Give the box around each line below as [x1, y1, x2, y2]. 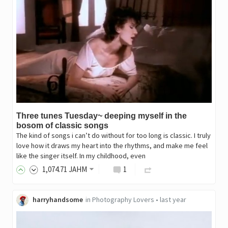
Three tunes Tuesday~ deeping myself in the [16, 111, 187, 120]
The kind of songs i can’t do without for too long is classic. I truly [16, 130, 211, 140]
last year [159, 194, 186, 204]
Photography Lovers [92, 194, 154, 204]
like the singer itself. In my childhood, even [16, 151, 146, 160]
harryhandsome [32, 194, 83, 204]
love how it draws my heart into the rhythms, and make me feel [16, 140, 208, 150]
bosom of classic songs [16, 121, 108, 130]
